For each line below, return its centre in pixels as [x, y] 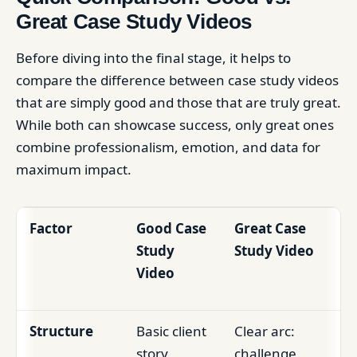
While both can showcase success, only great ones [175, 124]
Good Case [171, 228]
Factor [51, 228]
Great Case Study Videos [134, 21]
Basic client [171, 331]
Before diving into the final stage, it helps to [153, 57]
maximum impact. [74, 169]
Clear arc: [265, 331]
